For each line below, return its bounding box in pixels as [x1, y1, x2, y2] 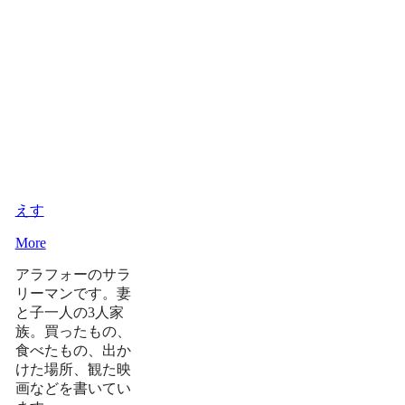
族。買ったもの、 [14, 323, 131, 339]
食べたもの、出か [14, 342, 131, 358]
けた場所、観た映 [14, 361, 131, 377]
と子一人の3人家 [14, 304, 124, 320]
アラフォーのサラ [14, 266, 131, 282]
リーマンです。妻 [14, 285, 131, 301]
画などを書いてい [14, 380, 131, 396]
